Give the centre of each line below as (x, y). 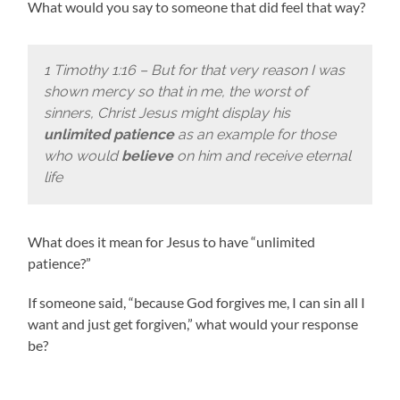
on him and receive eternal (262, 156)
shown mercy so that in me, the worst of (175, 92)
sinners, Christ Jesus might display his (167, 113)
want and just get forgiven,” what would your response (193, 323)
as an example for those (254, 135)
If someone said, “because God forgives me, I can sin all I (197, 302)
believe (147, 156)
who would (82, 156)
